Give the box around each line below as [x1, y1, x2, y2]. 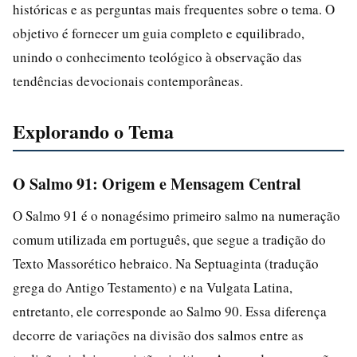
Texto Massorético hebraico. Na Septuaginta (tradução [13, 253, 319, 273]
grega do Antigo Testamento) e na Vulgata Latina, [13, 277, 292, 296]
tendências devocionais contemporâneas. [13, 71, 243, 90]
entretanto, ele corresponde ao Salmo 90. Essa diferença [13, 301, 327, 320]
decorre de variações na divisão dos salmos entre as [13, 325, 304, 344]
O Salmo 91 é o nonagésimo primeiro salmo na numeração [13, 206, 340, 225]
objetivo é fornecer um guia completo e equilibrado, [13, 23, 304, 42]
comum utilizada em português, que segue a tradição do [13, 229, 326, 249]
